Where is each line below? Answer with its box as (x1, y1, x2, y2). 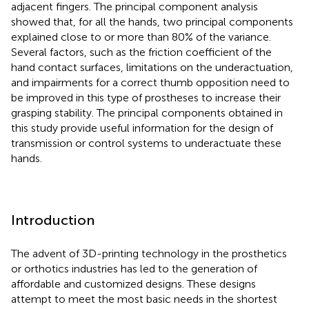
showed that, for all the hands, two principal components (11, 14, 293, 28)
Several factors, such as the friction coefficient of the (11, 45, 272, 59)
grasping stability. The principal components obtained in (11, 106, 283, 119)
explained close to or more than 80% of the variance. (11, 30, 271, 43)
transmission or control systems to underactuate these (11, 136, 281, 150)
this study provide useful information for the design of (11, 121, 273, 134)
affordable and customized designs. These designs (11, 277, 256, 290)
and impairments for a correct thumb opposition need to (11, 75, 290, 89)
